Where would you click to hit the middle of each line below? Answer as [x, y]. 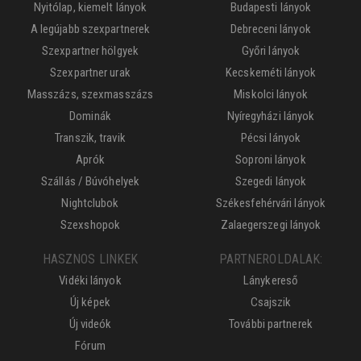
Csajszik [271, 302]
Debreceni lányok [271, 29]
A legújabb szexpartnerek [90, 29]
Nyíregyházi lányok [271, 116]
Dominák [90, 116]
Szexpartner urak [90, 73]
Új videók [90, 324]
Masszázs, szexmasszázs [90, 94]
